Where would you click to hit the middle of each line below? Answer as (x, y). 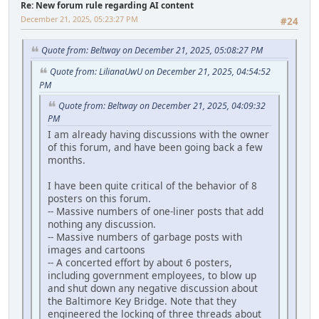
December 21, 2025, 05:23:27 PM (79, 19)
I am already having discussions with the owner (158, 135)
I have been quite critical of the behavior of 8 (152, 186)
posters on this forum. (99, 199)
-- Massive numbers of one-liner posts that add (156, 211)
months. (67, 160)
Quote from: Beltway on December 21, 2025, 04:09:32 (162, 105)
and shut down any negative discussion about (153, 288)
